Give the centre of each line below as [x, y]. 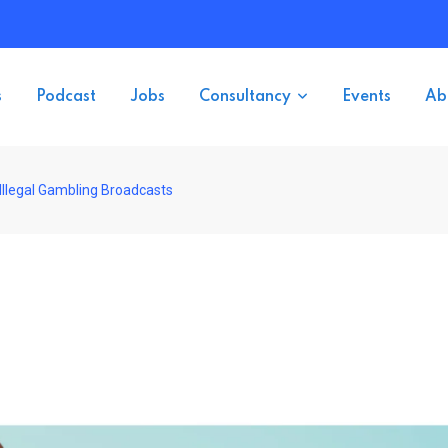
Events [366, 97]
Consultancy [245, 97]
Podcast [66, 97]
